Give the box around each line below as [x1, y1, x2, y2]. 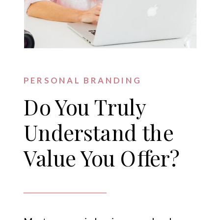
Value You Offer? [23, 143, 180, 172]
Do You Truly [23, 92, 145, 121]
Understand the [23, 117, 173, 147]
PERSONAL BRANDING [23, 75, 142, 85]
